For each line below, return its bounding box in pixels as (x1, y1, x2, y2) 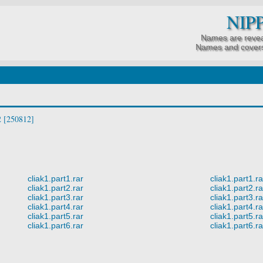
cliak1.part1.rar (28, 173, 83, 183)
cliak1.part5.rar (28, 211, 83, 221)
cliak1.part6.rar (28, 220, 83, 230)
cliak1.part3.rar (28, 192, 83, 202)
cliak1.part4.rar (28, 201, 83, 211)
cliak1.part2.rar (28, 183, 83, 193)
